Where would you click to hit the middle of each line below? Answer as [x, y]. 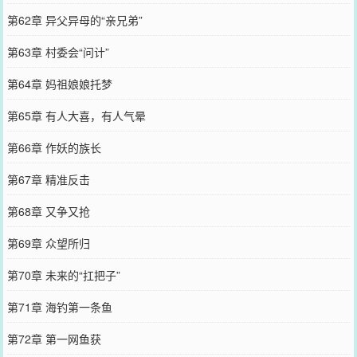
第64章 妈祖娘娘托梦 [59, 83]
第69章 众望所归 [48, 243]
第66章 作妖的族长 [54, 147]
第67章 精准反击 [48, 179]
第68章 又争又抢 [48, 211]
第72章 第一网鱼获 [54, 338]
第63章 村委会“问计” [58, 51]
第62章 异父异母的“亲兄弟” [75, 20]
